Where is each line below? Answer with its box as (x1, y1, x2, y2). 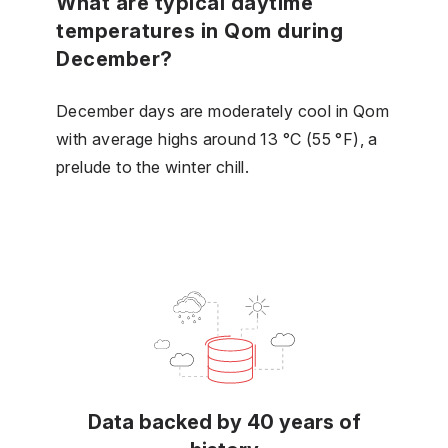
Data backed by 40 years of (87, 409, 361, 434)
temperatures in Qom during (56, 18, 343, 43)
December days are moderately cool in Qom (56, 100, 389, 121)
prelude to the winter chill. (56, 156, 250, 177)
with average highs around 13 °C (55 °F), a (56, 128, 378, 149)
